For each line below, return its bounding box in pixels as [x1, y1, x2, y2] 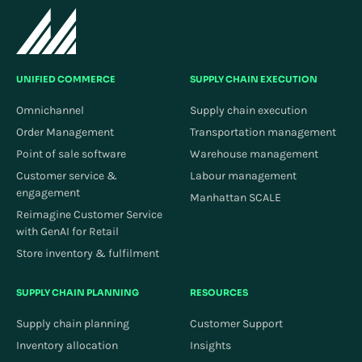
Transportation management [190, 125, 336, 139]
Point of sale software [16, 147, 126, 161]
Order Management [16, 125, 114, 139]
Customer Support [190, 317, 283, 330]
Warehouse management [190, 147, 318, 161]
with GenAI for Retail [16, 225, 119, 238]
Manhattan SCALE [190, 191, 281, 204]
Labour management [190, 169, 297, 183]
